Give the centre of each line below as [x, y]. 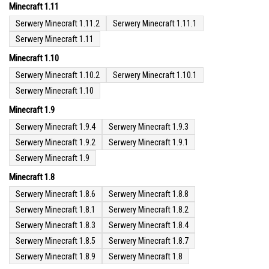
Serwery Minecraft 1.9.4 [56, 127]
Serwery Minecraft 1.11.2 [58, 24]
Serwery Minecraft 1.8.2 [149, 210]
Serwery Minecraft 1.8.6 [56, 194]
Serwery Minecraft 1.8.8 [149, 194]
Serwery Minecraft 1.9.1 [149, 143]
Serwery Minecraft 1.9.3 [149, 127]
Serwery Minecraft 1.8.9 [56, 257]
